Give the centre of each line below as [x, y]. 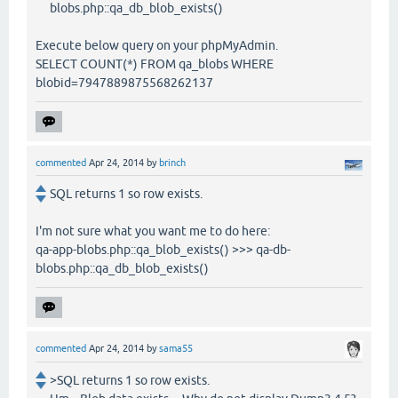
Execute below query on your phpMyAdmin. [157, 46]
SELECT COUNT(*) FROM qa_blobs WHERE [155, 64]
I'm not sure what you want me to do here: [153, 231]
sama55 [176, 349]
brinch [172, 163]
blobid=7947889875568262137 [124, 83]
